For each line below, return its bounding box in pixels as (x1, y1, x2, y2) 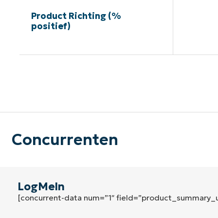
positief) (31, 20, 71, 32)
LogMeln (18, 180, 65, 194)
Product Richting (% (31, 10, 121, 22)
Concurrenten (12, 130, 118, 150)
